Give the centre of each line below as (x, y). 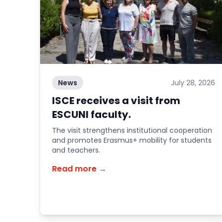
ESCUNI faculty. (91, 114)
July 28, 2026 (193, 83)
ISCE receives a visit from (116, 101)
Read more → (79, 169)
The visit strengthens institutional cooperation (132, 130)
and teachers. (76, 150)
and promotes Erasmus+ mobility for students (132, 140)
